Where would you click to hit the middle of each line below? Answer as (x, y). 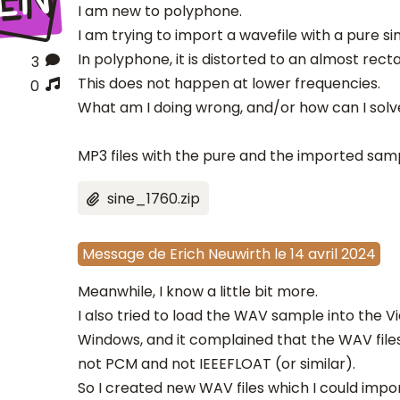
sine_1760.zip (153, 199)
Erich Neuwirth (220, 254)
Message (113, 254)
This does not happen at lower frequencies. (229, 84)
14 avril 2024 (333, 254)
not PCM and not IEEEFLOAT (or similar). (216, 364)
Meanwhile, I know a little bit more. (197, 292)
